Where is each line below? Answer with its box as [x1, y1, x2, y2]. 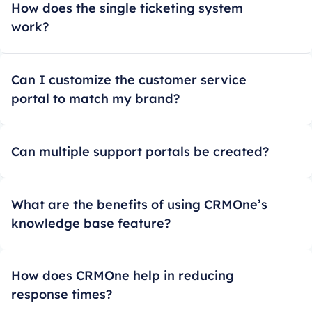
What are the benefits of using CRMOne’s [11, 196, 267, 212]
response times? [11, 286, 112, 302]
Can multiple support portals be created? [11, 143, 269, 159]
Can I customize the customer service [11, 71, 247, 88]
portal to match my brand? [11, 90, 180, 107]
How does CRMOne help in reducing [11, 267, 234, 283]
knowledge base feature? [11, 214, 171, 231]
